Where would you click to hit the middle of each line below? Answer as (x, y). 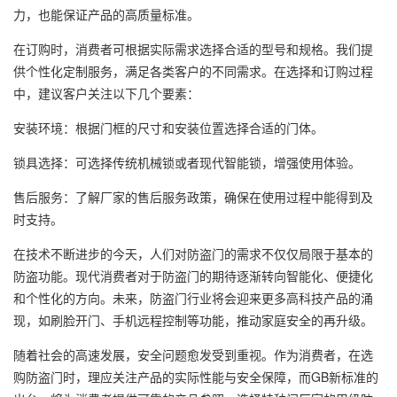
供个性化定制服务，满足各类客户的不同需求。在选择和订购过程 (193, 70)
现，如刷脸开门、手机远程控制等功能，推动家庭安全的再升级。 (193, 319)
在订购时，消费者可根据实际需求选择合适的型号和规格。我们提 (193, 48)
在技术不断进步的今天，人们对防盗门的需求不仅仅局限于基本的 (193, 253)
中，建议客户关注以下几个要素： (106, 93)
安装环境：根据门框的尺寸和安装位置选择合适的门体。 (168, 127)
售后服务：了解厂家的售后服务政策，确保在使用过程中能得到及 (193, 196)
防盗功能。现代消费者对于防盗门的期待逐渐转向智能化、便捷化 (193, 275)
